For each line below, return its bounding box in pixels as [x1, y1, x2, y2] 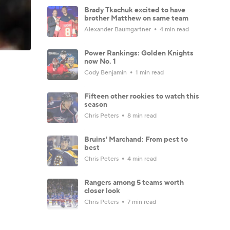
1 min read [134, 68, 164, 76]
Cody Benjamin [84, 68, 128, 76]
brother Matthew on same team [84, 13, 188, 23]
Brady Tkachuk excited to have [84, 5, 185, 15]
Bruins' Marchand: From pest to [84, 135, 188, 144]
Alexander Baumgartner [84, 25, 152, 33]
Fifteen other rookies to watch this [84, 91, 199, 101]
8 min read [126, 111, 157, 120]
